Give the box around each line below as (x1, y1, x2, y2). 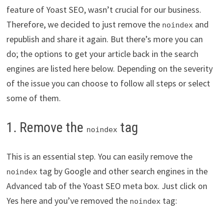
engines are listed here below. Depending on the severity (6, 62, 213, 74)
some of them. (6, 92, 61, 104)
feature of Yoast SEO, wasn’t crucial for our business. (6, 3, 201, 15)
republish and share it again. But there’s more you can (6, 33, 203, 45)
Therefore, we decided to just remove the (6, 18, 162, 30)
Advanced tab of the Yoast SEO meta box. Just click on (6, 180, 207, 192)
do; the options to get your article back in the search (6, 48, 198, 59)
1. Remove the (6, 119, 86, 136)
